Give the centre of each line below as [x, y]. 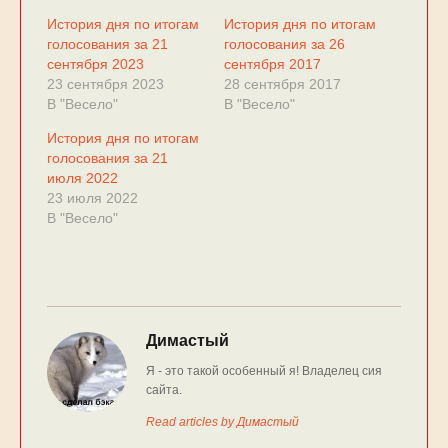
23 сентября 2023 [105, 83]
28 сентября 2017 [282, 83]
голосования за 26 [284, 43]
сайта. [163, 390]
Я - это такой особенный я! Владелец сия [263, 371]
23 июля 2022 [92, 197]
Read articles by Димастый [222, 422]
